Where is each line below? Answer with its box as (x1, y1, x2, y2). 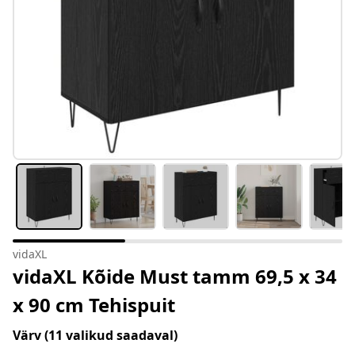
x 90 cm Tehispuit (13, 292, 175, 319)
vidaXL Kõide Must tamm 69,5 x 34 (13, 263, 337, 290)
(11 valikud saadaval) (44, 326, 177, 345)
